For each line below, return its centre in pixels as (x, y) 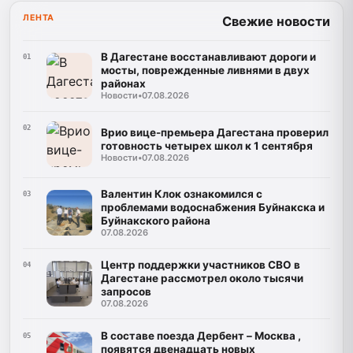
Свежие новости (276, 22)
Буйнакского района (155, 221)
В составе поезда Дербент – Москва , (201, 335)
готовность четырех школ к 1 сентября (206, 145)
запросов (126, 291)
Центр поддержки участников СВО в (200, 264)
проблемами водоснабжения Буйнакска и (212, 208)
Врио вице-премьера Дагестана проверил (214, 132)
